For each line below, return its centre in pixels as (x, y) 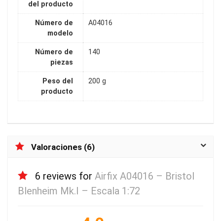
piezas (62, 63)
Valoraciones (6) (63, 147)
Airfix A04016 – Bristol (145, 176)
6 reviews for (65, 176)
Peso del (58, 81)
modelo (60, 34)
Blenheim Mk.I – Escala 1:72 (79, 191)
